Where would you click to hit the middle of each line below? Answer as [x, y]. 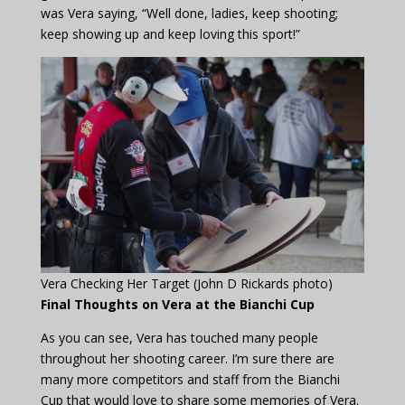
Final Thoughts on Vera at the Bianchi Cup [179, 305]
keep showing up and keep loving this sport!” [170, 34]
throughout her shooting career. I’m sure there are [187, 359]
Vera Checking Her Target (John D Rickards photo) [186, 284]
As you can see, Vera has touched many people [179, 338]
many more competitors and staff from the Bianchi [190, 380]
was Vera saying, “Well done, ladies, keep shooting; [189, 14]
